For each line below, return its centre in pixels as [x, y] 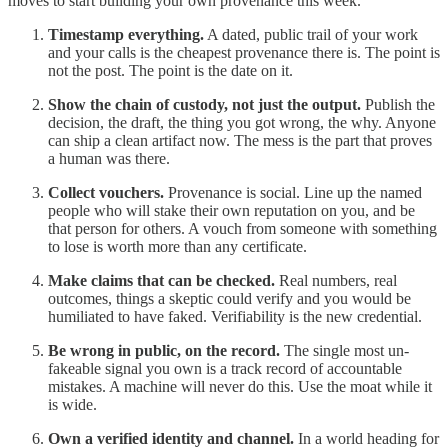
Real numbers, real [336, 281]
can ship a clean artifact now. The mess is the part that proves [240, 141]
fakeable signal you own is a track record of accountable [225, 369]
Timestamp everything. [126, 35]
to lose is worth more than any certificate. [177, 247]
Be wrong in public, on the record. [164, 351]
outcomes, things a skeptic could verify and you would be [229, 299]
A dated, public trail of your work [311, 35]
